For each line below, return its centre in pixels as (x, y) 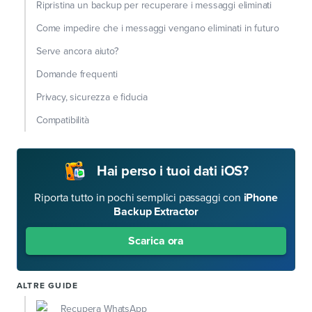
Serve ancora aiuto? (77, 52)
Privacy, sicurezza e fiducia (92, 97)
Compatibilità (63, 120)
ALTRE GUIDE (48, 286)
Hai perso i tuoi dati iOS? (173, 172)
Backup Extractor (156, 212)
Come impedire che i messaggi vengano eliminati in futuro (158, 29)
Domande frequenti (77, 75)
